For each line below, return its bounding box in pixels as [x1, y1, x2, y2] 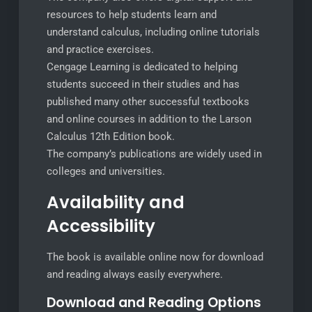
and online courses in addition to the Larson [46, 113, 251, 125]
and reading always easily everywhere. [46, 268, 223, 281]
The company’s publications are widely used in [46, 148, 262, 160]
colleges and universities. [46, 165, 165, 178]
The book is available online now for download [46, 251, 263, 263]
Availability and [46, 190, 185, 214]
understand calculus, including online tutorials [46, 26, 260, 38]
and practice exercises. [46, 43, 154, 56]
